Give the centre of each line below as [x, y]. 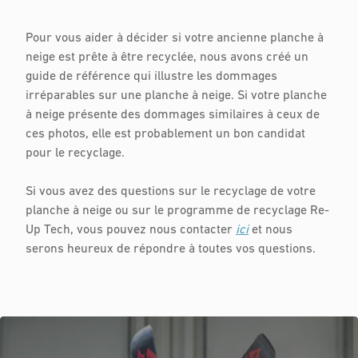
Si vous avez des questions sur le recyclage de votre [171, 192]
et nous [270, 231]
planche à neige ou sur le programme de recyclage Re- [177, 211]
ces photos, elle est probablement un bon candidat [165, 135]
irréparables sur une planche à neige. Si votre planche [176, 96]
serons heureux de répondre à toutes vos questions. [171, 250]
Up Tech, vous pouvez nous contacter [131, 231]
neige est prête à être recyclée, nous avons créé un [167, 58]
